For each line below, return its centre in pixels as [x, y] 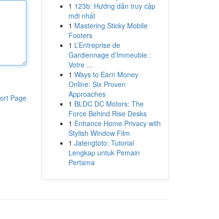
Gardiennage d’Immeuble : [109, 55]
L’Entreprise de [97, 45]
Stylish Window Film [99, 133]
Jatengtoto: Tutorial [104, 143]
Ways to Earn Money [106, 74]
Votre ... [80, 65]
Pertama [81, 162]
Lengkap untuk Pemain [104, 153]
